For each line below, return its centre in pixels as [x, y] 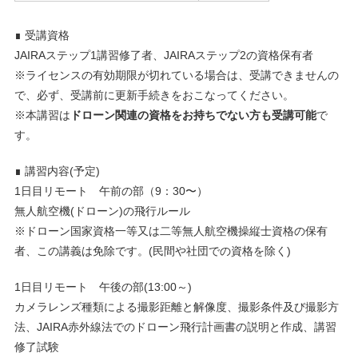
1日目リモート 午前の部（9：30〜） [111, 191]
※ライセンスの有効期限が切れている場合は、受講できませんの [176, 76]
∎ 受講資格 [42, 36]
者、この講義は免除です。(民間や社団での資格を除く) [152, 251]
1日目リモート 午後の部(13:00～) [103, 287]
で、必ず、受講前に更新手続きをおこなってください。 [154, 95]
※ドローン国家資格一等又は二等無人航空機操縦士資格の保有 [171, 231]
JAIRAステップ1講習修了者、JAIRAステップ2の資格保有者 [163, 56]
